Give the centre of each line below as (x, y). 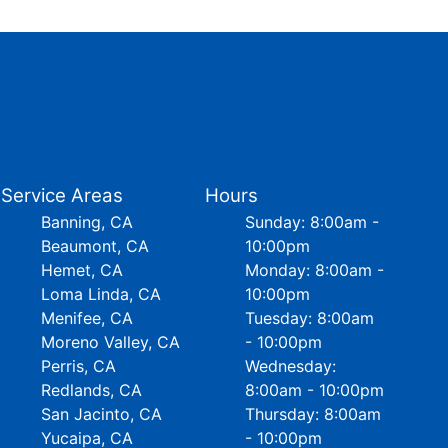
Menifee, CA (87, 318)
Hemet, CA (82, 270)
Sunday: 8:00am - (311, 222)
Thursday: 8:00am (312, 414)
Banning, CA (87, 222)
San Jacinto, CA (102, 414)
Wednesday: (290, 366)
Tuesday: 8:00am (309, 318)
